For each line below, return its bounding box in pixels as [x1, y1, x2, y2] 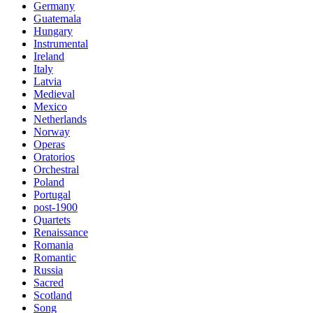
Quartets [34, 214, 71, 226]
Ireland [34, 50, 64, 62]
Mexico [34, 101, 67, 112]
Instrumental [34, 38, 88, 50]
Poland [34, 176, 64, 188]
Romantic [34, 252, 76, 263]
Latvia [34, 75, 61, 87]
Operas [34, 138, 65, 150]
